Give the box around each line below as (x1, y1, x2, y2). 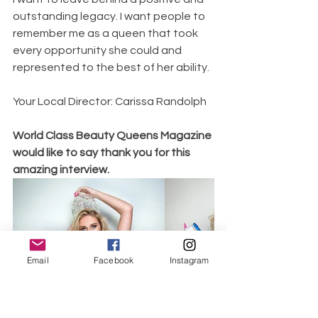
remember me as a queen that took (13, 27, 200, 39)
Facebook (93, 254, 134, 265)
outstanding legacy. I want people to (13, 10, 207, 22)
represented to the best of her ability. (13, 61, 212, 73)
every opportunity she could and (13, 44, 184, 56)
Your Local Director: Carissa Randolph (13, 95, 209, 107)
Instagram (169, 254, 209, 265)
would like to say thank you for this (13, 146, 192, 158)
